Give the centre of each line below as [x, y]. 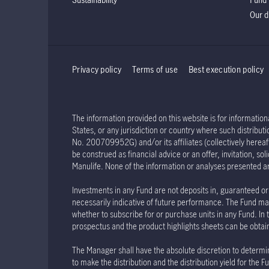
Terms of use [155, 69]
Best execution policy [226, 69]
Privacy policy [97, 69]
